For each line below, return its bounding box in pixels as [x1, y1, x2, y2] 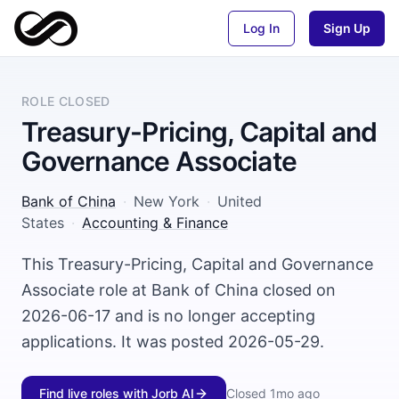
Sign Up [323, 20, 370, 36]
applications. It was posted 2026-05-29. [21, 332, 324, 351]
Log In [243, 20, 280, 36]
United [217, 192, 262, 210]
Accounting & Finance [82, 214, 228, 232]
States [21, 214, 64, 232]
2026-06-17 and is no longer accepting [21, 306, 315, 325]
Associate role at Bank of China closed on [21, 281, 336, 299]
